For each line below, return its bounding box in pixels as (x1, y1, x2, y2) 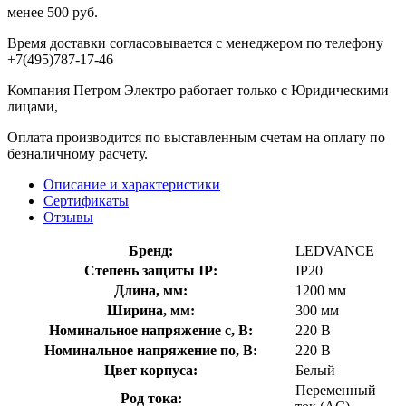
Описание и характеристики (43, 176, 220, 192)
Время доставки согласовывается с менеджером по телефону (7, 34, 383, 51)
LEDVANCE (295, 242, 374, 258)
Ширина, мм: (107, 302, 195, 318)
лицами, (7, 98, 58, 114)
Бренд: (129, 242, 173, 258)
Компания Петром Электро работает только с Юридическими (7, 82, 389, 98)
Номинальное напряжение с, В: (49, 322, 253, 338)
